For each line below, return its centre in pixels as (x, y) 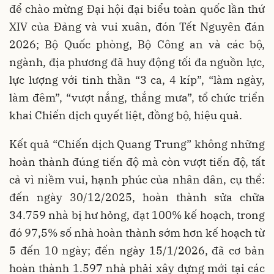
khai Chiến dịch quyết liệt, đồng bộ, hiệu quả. (126, 116)
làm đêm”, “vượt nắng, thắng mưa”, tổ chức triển (137, 98)
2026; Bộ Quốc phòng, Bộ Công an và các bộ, (137, 45)
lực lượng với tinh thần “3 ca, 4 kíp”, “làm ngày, (137, 80)
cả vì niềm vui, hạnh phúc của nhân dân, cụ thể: (137, 180)
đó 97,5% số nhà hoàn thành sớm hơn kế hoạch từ (137, 233)
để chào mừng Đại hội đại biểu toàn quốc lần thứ (137, 9)
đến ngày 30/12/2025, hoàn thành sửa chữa (137, 198)
